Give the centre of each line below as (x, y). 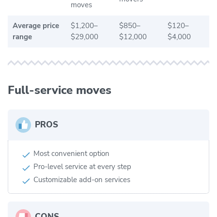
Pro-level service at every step (82, 166)
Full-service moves (60, 90)
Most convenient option (71, 153)
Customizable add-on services (82, 179)
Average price (36, 25)
